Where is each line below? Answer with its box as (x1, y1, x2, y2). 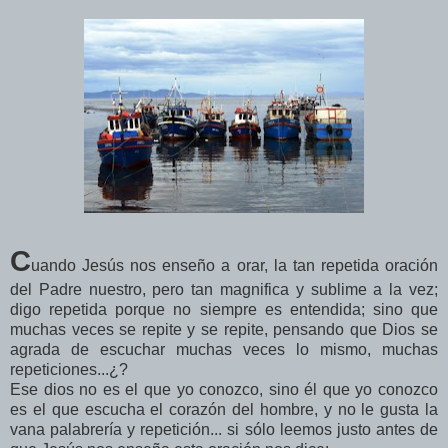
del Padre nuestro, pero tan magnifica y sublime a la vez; (10, 280, 438, 298)
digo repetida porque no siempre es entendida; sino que (10, 300, 438, 318)
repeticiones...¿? (10, 360, 128, 378)
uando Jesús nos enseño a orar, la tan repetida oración (31, 256, 438, 274)
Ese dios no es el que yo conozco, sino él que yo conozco (10, 380, 438, 398)
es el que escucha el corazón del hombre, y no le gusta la (10, 400, 438, 418)
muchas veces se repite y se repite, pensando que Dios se (10, 320, 438, 338)
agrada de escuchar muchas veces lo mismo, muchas (10, 340, 438, 358)
